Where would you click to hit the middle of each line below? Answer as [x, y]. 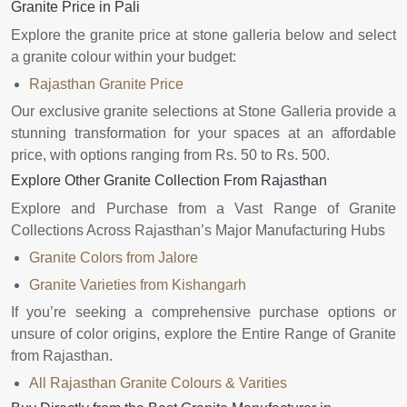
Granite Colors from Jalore [114, 257]
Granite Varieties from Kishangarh [138, 284]
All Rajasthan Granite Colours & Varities [160, 382]
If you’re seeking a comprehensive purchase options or [203, 312]
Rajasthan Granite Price [106, 84]
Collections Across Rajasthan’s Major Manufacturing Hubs [198, 230]
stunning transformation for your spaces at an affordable [203, 133]
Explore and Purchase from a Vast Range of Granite [203, 208]
